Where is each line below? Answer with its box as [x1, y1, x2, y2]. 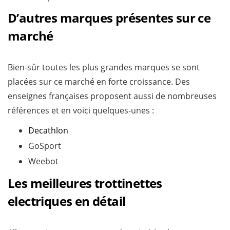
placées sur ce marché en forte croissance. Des [8, 75, 190, 87]
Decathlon [28, 124, 68, 136]
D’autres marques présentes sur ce [8, 9, 211, 26]
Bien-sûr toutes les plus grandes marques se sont [8, 61, 200, 73]
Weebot [28, 155, 59, 167]
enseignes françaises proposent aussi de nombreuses [8, 90, 217, 102]
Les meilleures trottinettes [8, 174, 162, 191]
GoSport [28, 140, 61, 151]
